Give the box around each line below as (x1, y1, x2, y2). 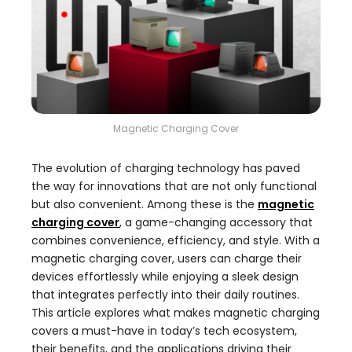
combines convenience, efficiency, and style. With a (31, 233, 320, 249)
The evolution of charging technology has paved (31, 160, 300, 177)
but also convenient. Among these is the (31, 196, 258, 213)
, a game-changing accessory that (119, 214, 313, 231)
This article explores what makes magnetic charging (31, 305, 320, 321)
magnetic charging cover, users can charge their (31, 251, 302, 267)
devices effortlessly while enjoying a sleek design (31, 269, 299, 285)
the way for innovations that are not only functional (31, 178, 317, 195)
